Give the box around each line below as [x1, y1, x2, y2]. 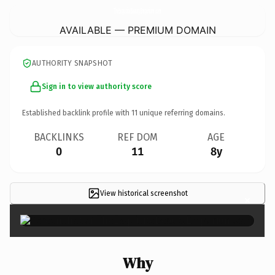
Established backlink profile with [22, 108, 131, 117]
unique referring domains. [137, 108, 225, 117]
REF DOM [117, 131, 158, 143]
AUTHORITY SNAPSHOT [32, 58, 113, 68]
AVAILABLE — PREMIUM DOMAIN [59, 23, 216, 36]
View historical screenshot [99, 188, 188, 198]
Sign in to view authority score [42, 82, 152, 91]
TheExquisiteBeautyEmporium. [114, 4, 156, 16]
